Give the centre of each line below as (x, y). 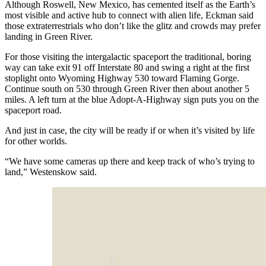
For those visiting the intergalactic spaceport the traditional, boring (128, 56)
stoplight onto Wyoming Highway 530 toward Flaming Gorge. (122, 78)
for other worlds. (36, 141)
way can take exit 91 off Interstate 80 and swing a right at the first (127, 67)
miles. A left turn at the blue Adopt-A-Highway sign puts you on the (132, 99)
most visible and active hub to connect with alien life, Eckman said (129, 15)
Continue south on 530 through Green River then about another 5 (127, 88)
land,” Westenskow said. (51, 172)
